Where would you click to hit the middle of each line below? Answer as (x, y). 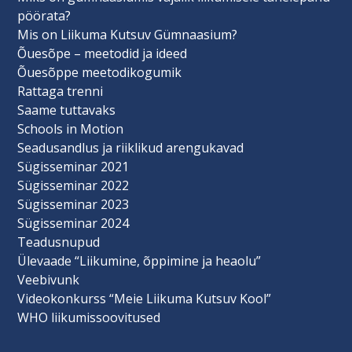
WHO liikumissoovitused (89, 317)
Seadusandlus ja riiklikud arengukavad (131, 147)
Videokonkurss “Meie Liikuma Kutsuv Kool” (145, 298)
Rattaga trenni (60, 91)
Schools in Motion (71, 128)
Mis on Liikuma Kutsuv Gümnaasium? (128, 34)
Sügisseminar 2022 (73, 185)
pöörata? (46, 15)
